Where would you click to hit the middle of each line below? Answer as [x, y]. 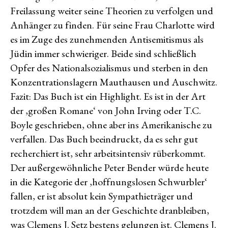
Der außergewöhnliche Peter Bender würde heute [109, 167]
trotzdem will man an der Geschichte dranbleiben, [110, 210]
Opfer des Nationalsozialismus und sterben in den [109, 68]
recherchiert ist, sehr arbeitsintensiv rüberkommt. [108, 153]
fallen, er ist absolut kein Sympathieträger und [102, 196]
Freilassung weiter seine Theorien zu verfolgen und [112, 11]
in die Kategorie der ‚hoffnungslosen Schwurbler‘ [109, 182]
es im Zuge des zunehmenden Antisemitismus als [107, 39]
